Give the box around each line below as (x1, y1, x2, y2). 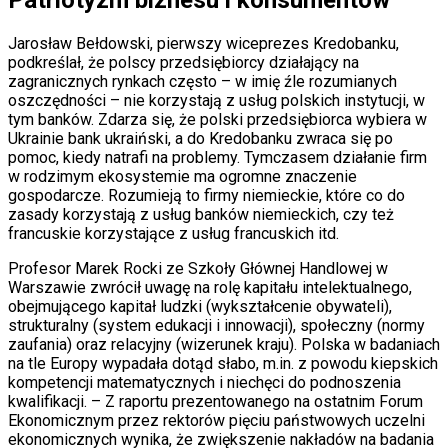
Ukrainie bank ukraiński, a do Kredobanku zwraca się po (8, 128, 393, 148)
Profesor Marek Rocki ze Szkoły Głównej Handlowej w (8, 258, 388, 278)
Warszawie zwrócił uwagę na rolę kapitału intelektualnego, (8, 277, 412, 297)
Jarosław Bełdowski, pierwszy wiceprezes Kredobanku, (8, 33, 399, 53)
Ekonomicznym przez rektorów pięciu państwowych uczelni (8, 410, 425, 430)
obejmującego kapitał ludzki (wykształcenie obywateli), (8, 296, 392, 316)
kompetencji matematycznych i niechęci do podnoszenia (8, 372, 401, 392)
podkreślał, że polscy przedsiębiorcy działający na (8, 52, 359, 72)
